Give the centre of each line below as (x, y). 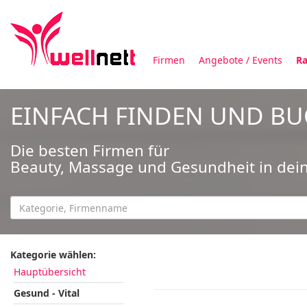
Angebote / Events (241, 60)
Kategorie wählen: (53, 255)
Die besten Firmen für (90, 150)
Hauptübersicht (50, 272)
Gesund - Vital (47, 293)
